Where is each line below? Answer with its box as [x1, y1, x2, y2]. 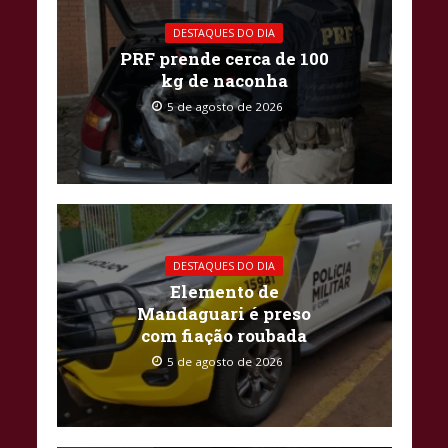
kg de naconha [160, 69, 288, 93]
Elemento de [169, 279, 279, 303]
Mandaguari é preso [137, 301, 311, 325]
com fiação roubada [141, 323, 307, 347]
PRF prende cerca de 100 [119, 47, 329, 71]
